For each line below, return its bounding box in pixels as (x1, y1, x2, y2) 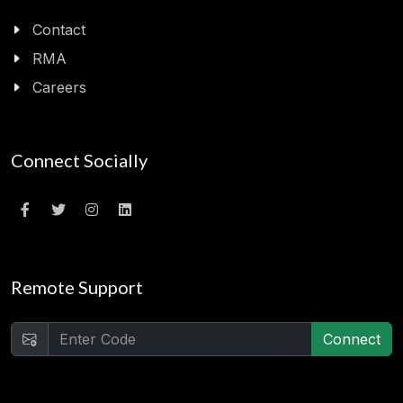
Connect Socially (11, 149, 148, 172)
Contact (32, 21, 85, 40)
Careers (32, 78, 86, 97)
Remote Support (11, 276, 143, 299)
